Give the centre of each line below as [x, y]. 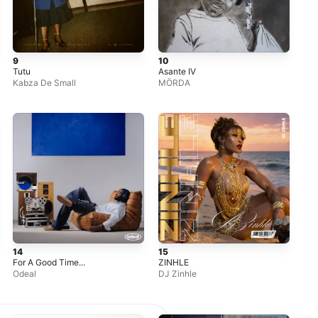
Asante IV [177, 71]
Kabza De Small [45, 82]
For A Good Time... [49, 263]
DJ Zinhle [178, 274]
